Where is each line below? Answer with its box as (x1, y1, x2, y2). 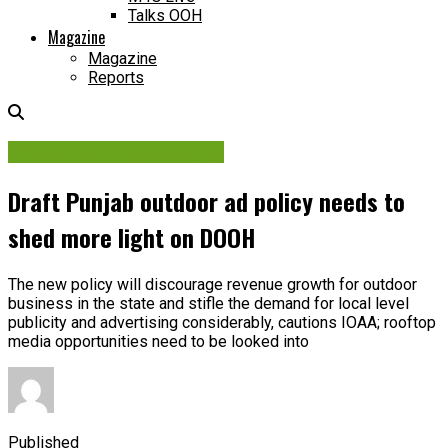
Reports (88, 68, 144, 88)
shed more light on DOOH (8, 218, 255, 255)
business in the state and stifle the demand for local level (8, 293, 409, 313)
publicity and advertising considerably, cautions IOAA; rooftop (8, 312, 436, 332)
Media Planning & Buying (8, 140, 224, 163)
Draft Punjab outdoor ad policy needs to (8, 182, 405, 219)
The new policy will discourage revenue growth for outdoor (8, 274, 417, 294)
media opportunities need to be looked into (8, 331, 309, 351)
